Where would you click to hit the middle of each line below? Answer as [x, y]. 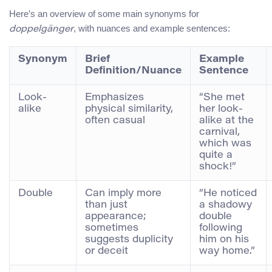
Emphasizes [114, 97]
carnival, [219, 132]
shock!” [218, 167]
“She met [222, 97]
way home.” [227, 251]
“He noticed [228, 193]
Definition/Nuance [133, 71]
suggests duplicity [129, 240]
